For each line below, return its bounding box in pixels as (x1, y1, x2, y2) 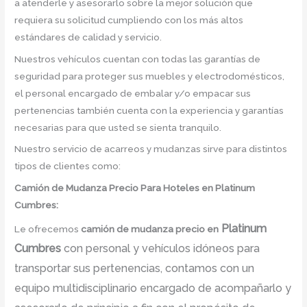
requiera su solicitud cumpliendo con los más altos (14, 14, 244, 25)
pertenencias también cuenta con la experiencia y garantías (14, 104, 284, 116)
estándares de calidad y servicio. (14, 31, 162, 42)
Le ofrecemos (14, 223, 82, 235)
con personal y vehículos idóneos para (61, 242, 260, 256)
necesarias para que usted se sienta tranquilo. (14, 121, 222, 133)
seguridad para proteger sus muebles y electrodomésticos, (14, 70, 285, 82)
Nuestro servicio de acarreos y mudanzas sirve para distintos (14, 143, 288, 155)
